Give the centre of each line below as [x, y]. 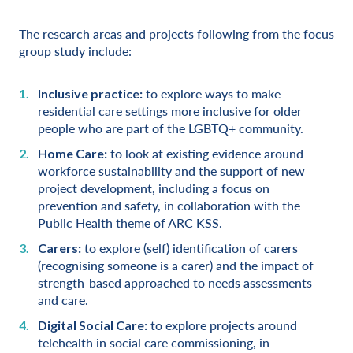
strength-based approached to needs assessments [175, 282]
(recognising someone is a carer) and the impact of [176, 265]
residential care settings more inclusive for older [170, 111]
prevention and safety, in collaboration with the [169, 205]
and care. [63, 300]
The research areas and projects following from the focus [176, 33]
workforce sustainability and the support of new [171, 171]
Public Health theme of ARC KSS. [130, 223]
